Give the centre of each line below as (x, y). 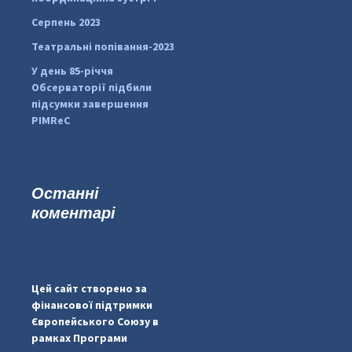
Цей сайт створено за (89, 288)
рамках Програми (79, 337)
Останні (65, 192)
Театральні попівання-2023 (103, 46)
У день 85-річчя (72, 70)
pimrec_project (173, 272)
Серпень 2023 (66, 22)
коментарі (73, 212)
